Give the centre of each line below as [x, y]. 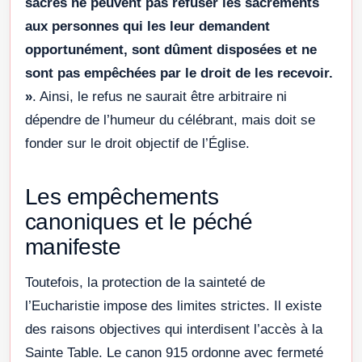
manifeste [73, 246]
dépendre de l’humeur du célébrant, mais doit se [170, 120]
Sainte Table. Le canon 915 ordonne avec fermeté [174, 352]
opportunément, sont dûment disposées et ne [171, 49]
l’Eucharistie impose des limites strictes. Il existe [173, 305]
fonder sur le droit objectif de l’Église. [137, 143]
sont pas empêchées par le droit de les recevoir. [179, 73]
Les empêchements [122, 196]
